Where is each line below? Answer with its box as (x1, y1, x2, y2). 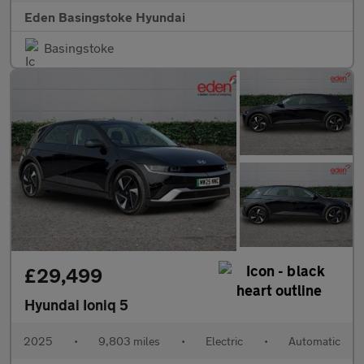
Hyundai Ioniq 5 (24, 295, 128, 314)
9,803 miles (98, 333, 160, 348)
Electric (206, 333, 243, 348)
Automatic (288, 333, 340, 348)
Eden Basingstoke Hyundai (24, 8, 185, 24)
